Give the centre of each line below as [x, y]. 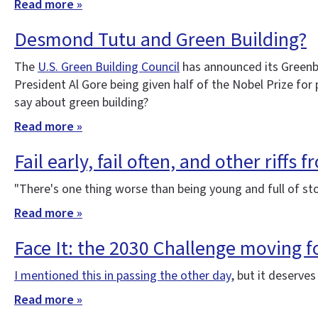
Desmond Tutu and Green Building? [160, 39]
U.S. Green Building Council [109, 67]
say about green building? [81, 102]
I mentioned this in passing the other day [122, 275]
